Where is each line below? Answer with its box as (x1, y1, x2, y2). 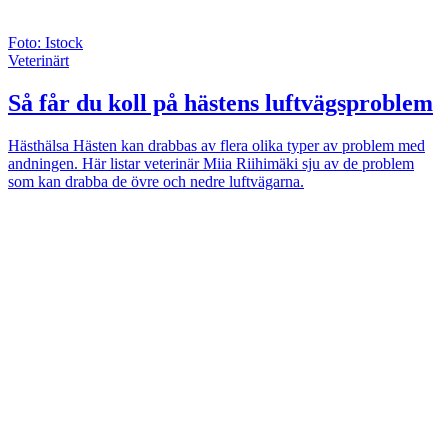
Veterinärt (8, 51, 69, 69)
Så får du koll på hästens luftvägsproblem (8, 89, 433, 116)
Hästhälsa (8, 136, 69, 154)
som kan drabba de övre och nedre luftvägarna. (8, 172, 304, 190)
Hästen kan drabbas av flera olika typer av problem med (69, 136, 425, 154)
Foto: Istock (8, 33, 83, 51)
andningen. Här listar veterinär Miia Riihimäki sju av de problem (8, 154, 414, 172)
